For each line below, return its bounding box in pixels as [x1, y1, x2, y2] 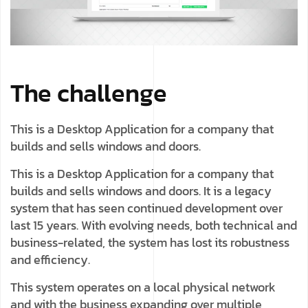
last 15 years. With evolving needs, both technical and [10, 216, 297, 235]
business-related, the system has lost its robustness [10, 233, 289, 252]
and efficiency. [10, 250, 90, 269]
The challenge [10, 74, 167, 112]
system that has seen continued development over [10, 199, 283, 218]
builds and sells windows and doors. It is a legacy [10, 181, 272, 201]
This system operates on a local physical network [10, 278, 276, 297]
